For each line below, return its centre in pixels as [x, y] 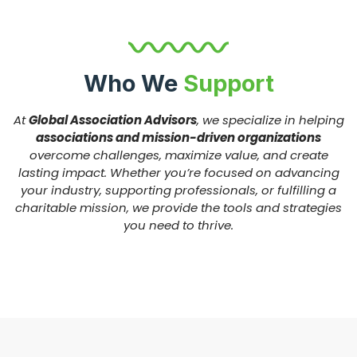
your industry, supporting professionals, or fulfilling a [178, 190]
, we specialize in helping [270, 120]
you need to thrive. [178, 225]
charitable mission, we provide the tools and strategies [178, 207]
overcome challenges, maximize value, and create [178, 155]
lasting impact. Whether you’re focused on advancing [178, 172]
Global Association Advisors [112, 120]
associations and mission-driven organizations [178, 137]
